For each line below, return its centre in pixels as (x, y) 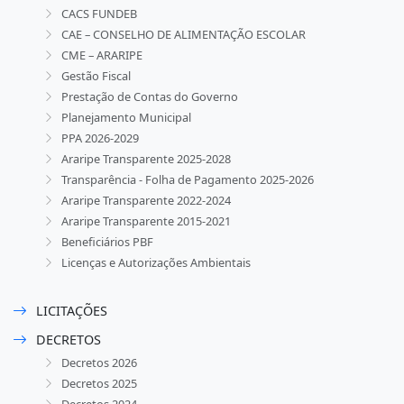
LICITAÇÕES (72, 311)
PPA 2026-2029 (100, 138)
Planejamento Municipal (126, 117)
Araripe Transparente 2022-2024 (146, 200)
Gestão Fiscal (96, 75)
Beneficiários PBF (107, 241)
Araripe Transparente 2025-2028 (146, 158)
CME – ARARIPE (102, 55)
